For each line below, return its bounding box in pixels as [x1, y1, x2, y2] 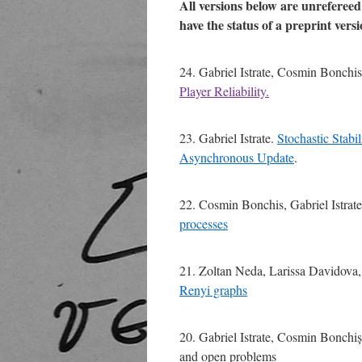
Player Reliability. [179, 82, 269, 99]
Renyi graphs [179, 281, 247, 298]
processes [179, 215, 228, 232]
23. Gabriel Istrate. [179, 129, 277, 146]
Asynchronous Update [179, 149, 294, 166]
